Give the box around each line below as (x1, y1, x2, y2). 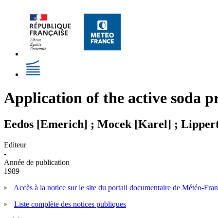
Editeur (4, 140, 26, 149)
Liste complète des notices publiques (14, 200, 126, 208)
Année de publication (4, 158, 70, 166)
